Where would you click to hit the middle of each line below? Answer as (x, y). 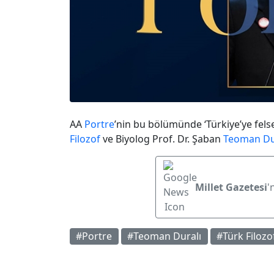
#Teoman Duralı (165, 236)
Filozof (85, 139)
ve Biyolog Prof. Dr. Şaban (162, 139)
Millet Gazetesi (231, 187)
